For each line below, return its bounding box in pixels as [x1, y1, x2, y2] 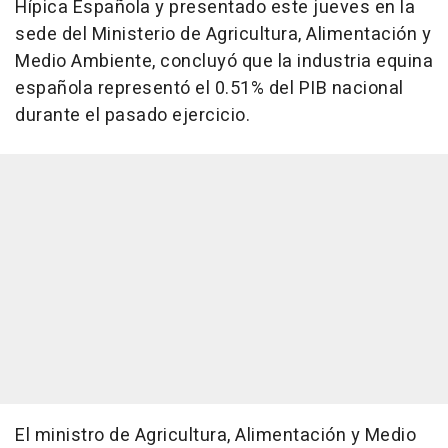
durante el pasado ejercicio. [15, 102, 250, 129]
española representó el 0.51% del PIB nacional [15, 75, 404, 102]
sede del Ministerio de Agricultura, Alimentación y [15, 21, 431, 48]
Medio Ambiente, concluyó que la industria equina [15, 48, 433, 75]
